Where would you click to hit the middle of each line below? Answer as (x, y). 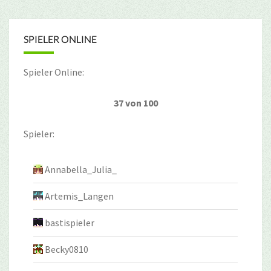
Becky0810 (67, 250)
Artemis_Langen (79, 196)
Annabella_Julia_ (81, 170)
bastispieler (70, 223)
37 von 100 (135, 103)
